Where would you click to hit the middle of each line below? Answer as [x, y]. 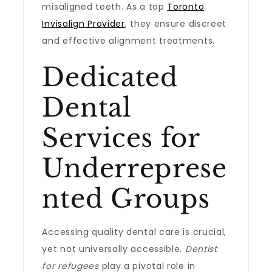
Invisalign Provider [83, 24]
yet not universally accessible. [114, 249]
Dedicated [110, 77]
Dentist [201, 249]
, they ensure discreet [176, 24]
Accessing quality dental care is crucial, [134, 232]
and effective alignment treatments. [128, 41]
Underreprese [134, 168]
